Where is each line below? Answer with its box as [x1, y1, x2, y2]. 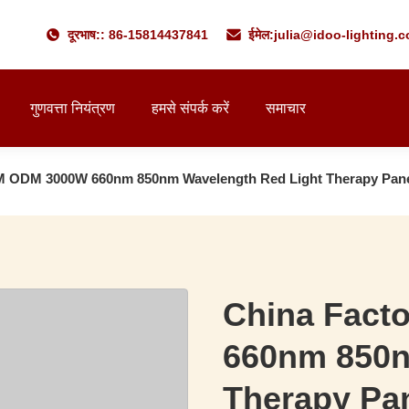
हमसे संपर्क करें [152, 100, 229, 116]
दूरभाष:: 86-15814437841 [68, 27, 209, 42]
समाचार [266, 100, 306, 116]
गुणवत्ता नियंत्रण [30, 100, 115, 116]
